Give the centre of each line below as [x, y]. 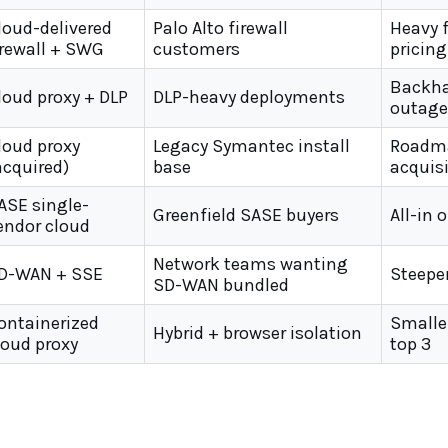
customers [196, 49]
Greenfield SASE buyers [246, 215]
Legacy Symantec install [251, 146]
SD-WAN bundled [221, 285]
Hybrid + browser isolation [257, 333]
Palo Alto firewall [220, 28]
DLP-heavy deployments [249, 97]
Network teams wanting [250, 264]
